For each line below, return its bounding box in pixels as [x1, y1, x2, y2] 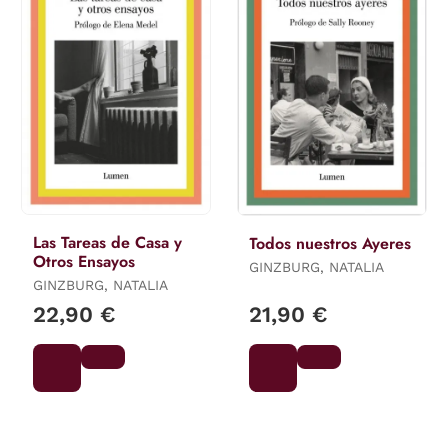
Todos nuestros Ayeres [249, 232, 411, 256]
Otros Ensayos [33, 250, 135, 274]
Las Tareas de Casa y [33, 231, 182, 255]
